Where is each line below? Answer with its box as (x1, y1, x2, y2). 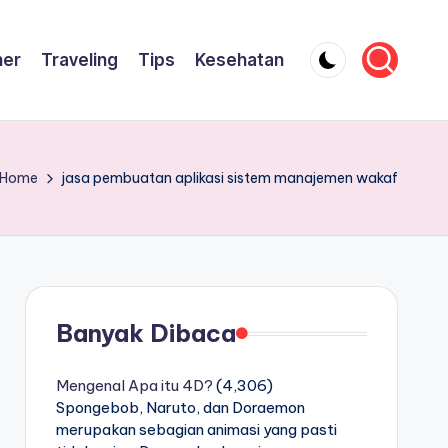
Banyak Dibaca (55, 318, 236, 348)
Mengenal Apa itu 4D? (55, 376, 213, 395)
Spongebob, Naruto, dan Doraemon (55, 398, 305, 417)
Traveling (41, 49, 118, 70)
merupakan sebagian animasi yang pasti (55, 420, 337, 439)
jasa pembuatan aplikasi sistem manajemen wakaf (62, 169, 398, 187)
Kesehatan (195, 49, 284, 70)
